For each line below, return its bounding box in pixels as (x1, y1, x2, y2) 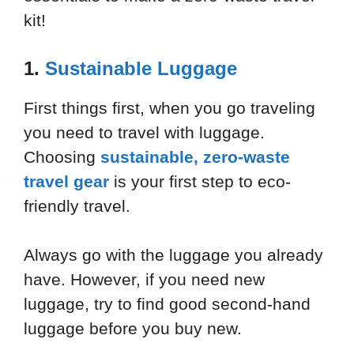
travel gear (24, 171, 109, 190)
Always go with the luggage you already (24, 246, 323, 265)
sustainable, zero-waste (100, 147, 290, 166)
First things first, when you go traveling (24, 98, 315, 117)
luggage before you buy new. (24, 319, 242, 338)
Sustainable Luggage (45, 57, 237, 79)
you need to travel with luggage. (24, 122, 265, 141)
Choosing (24, 147, 100, 166)
